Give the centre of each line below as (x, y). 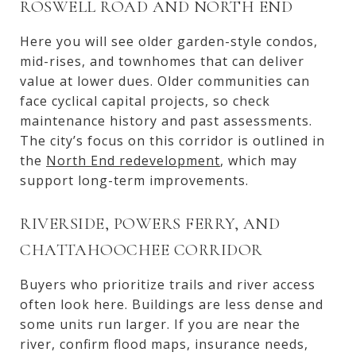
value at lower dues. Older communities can (165, 81)
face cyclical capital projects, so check (145, 101)
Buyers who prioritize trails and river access (168, 284)
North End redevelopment (133, 160)
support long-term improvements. (134, 180)
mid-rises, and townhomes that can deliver (162, 61)
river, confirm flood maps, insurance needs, (164, 344)
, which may (259, 160)
